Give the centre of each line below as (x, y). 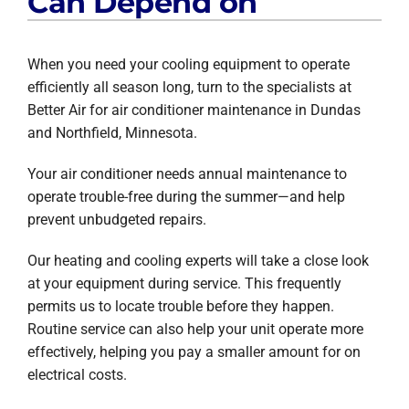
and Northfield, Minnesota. (112, 132)
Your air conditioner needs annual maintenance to (187, 173)
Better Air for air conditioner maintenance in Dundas (194, 110)
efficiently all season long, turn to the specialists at (189, 87)
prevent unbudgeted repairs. (116, 219)
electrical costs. (77, 374)
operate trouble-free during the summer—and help (186, 196)
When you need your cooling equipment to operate (188, 64)
